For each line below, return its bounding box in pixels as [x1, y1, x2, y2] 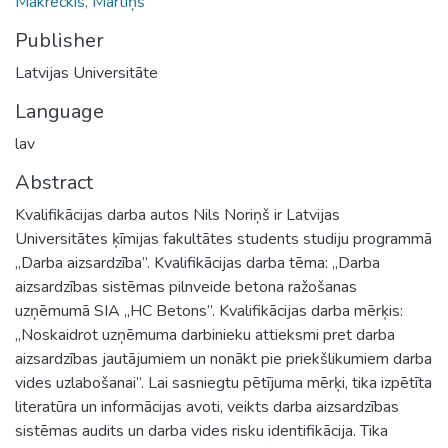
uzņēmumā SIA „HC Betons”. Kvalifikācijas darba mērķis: [15, 299, 403, 322]
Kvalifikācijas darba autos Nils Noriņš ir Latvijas [15, 203, 340, 226]
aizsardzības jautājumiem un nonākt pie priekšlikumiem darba [15, 347, 432, 370]
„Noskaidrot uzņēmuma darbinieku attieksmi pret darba [15, 323, 395, 346]
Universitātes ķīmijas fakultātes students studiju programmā [15, 227, 432, 250]
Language [15, 97, 104, 125]
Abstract [15, 168, 93, 196]
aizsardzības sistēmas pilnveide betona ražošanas [15, 275, 357, 298]
